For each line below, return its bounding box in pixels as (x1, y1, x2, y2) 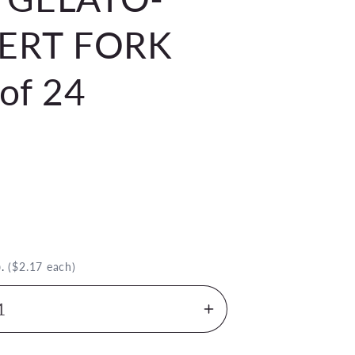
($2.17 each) (8, 259, 76, 273)
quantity (208, 329, 273, 350)
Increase (208, 307, 280, 329)
